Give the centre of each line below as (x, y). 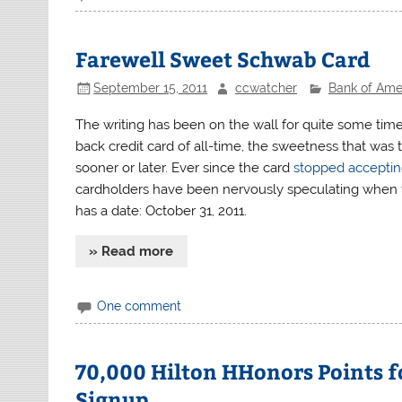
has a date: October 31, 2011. (162, 210)
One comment (140, 306)
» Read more (131, 251)
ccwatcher (266, 87)
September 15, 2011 (151, 87)
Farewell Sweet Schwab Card (223, 58)
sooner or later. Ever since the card (185, 167)
